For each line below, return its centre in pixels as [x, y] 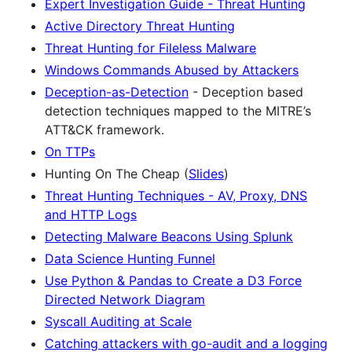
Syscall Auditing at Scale [118, 321]
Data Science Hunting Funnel [130, 258]
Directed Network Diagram [125, 299]
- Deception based [246, 92]
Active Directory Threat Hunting [140, 26]
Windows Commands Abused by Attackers [172, 70]
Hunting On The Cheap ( [117, 173]
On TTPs [70, 151]
